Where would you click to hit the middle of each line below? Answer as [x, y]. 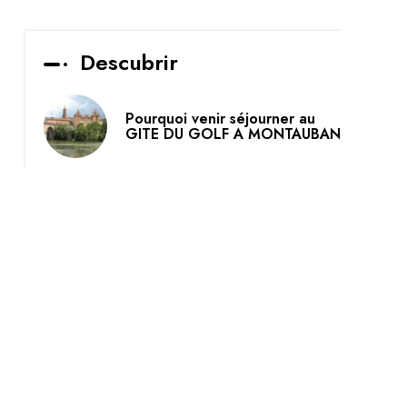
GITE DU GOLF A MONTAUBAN [233, 134]
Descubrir [129, 62]
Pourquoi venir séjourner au [220, 119]
